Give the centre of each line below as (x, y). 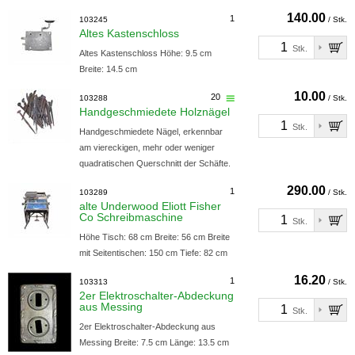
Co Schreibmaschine (131, 217)
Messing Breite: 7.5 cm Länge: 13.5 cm (154, 342)
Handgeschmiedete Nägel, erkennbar (151, 132)
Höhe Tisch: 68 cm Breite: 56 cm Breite (155, 237)
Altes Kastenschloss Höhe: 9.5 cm (145, 53)
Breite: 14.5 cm (108, 69)
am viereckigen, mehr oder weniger (147, 147)
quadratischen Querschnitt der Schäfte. (155, 163)
